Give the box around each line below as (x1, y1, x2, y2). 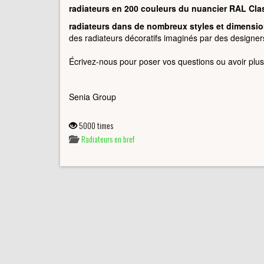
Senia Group (69, 90, 116, 103)
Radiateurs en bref (81, 132, 134, 145)
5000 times (77, 118, 113, 131)
